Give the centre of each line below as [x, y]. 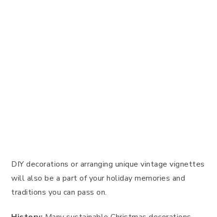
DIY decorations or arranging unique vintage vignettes [108, 164]
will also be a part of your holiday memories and [98, 178]
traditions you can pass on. [59, 193]
